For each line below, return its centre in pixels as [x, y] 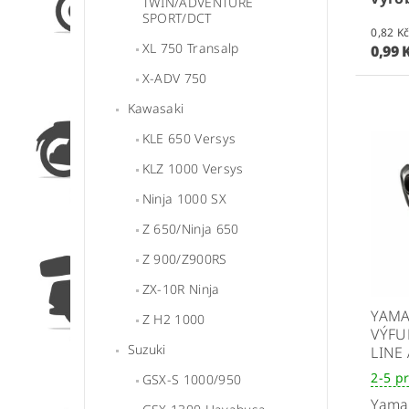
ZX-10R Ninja [181, 289]
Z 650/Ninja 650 [190, 229]
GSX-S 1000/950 [192, 380]
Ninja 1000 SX [184, 199]
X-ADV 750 [174, 79]
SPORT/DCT [177, 18]
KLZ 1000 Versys [193, 169]
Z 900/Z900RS [184, 259]
